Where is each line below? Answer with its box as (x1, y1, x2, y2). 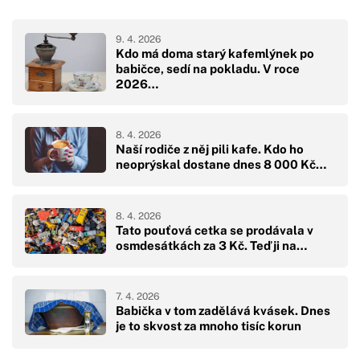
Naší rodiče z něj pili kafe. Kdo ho (116, 141, 304, 156)
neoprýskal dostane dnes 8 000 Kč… (116, 157, 326, 171)
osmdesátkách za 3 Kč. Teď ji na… (116, 238, 307, 252)
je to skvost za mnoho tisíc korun (116, 319, 301, 333)
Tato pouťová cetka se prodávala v (116, 223, 313, 237)
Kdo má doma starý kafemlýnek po (116, 47, 314, 61)
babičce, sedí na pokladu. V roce (116, 62, 300, 76)
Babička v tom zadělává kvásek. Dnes (116, 304, 330, 318)
